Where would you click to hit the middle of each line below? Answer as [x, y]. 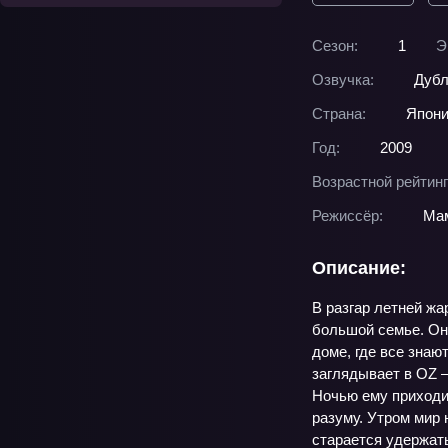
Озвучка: [343, 79]
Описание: [359, 268]
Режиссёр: [347, 215]
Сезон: [335, 45]
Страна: [339, 113]
